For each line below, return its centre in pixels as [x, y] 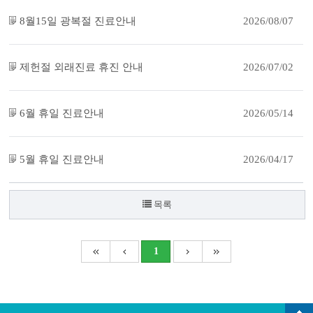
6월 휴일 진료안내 [62, 113]
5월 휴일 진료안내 [62, 159]
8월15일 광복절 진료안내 [78, 21]
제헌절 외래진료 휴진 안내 [82, 67]
